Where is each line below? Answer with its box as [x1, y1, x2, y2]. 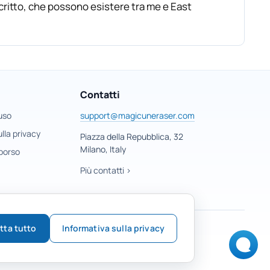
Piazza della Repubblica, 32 [80, 131, 184, 142]
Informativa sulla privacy [61, 222, 165, 234]
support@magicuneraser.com [80, 110, 195, 121]
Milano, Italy [80, 143, 127, 155]
